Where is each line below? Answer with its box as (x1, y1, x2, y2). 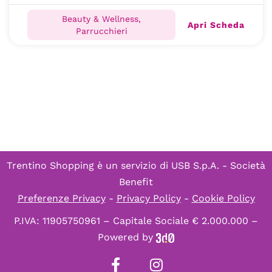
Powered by (98, 231, 156, 243)
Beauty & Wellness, (62, 14, 141, 24)
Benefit (119, 176, 153, 188)
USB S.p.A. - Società (171, 160, 265, 171)
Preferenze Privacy (17, 192, 106, 204)
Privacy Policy (116, 192, 181, 204)
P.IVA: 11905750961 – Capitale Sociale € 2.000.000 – (14, 215, 258, 226)
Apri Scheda (188, 19, 245, 30)
